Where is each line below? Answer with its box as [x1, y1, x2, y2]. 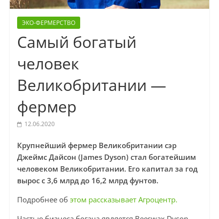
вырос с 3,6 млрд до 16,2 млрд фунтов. [17, 175, 158, 186]
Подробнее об [17, 195, 70, 205]
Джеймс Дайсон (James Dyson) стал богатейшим [17, 152, 196, 162]
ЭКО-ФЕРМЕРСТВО [22, 19, 75, 27]
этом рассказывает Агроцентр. [69, 195, 177, 205]
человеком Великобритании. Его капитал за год [17, 164, 197, 174]
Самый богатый [17, 31, 136, 53]
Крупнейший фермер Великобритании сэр [17, 140, 176, 151]
